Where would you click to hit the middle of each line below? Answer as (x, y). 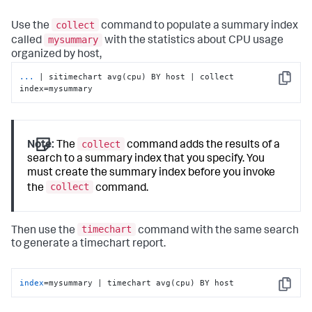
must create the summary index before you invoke (151, 173)
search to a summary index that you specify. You (146, 159)
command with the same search (217, 231)
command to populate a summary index (198, 26)
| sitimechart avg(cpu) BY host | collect (137, 76)
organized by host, (56, 55)
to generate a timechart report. (88, 245)
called (28, 41)
